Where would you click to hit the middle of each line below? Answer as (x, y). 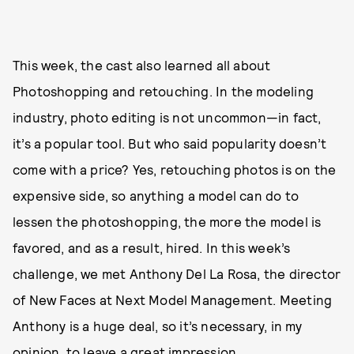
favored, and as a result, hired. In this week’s (152, 247)
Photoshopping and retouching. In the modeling (164, 90)
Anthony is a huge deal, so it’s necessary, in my (158, 325)
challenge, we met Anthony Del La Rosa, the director (177, 273)
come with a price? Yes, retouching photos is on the (175, 169)
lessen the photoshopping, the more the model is (167, 221)
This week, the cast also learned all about (142, 64)
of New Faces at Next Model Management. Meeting (173, 299)
